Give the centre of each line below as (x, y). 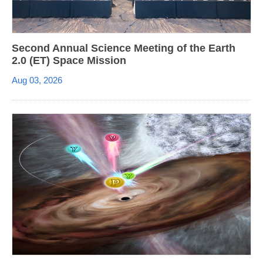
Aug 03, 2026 (37, 80)
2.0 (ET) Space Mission (69, 60)
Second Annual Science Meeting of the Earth (124, 48)
